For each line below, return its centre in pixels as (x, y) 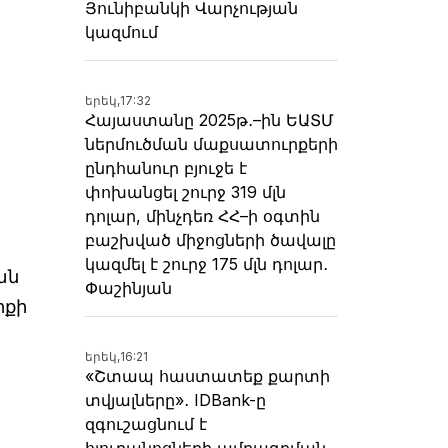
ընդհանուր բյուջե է (166, 167)
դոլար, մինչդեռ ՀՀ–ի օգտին (202, 215)
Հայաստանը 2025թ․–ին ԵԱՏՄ (209, 119)
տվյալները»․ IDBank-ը (175, 399)
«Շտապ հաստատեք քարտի (207, 375)
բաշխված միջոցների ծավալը (210, 239)
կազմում (121, 31)
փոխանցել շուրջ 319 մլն (185, 191)
